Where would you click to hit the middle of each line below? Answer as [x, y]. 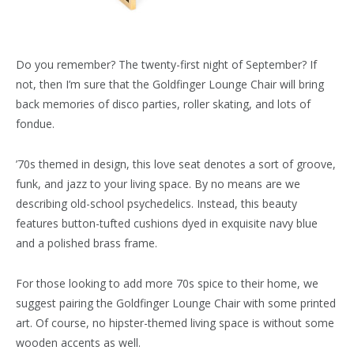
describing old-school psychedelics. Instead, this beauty [156, 203]
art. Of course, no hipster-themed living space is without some [175, 322]
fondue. [35, 123]
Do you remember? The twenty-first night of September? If [166, 64]
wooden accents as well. [78, 342]
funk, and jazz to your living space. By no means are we [158, 183]
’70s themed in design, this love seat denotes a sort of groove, [176, 164]
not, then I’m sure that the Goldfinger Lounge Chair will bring [170, 84]
